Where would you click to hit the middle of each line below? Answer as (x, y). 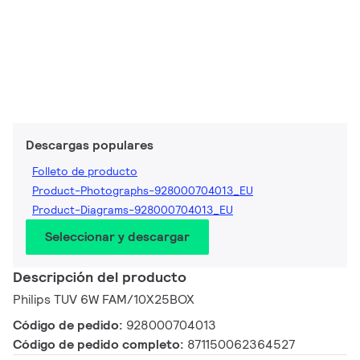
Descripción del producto (100, 277)
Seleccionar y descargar (117, 237)
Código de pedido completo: (100, 345)
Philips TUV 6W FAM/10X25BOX (104, 300)
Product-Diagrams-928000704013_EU (133, 210)
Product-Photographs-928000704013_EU (143, 191)
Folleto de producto (85, 172)
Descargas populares (90, 145)
